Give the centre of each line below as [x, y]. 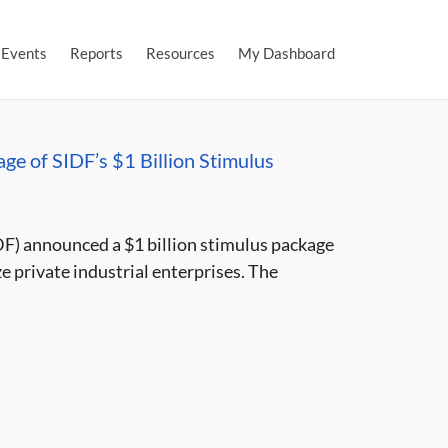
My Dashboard [286, 53]
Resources [180, 53]
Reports [96, 53]
